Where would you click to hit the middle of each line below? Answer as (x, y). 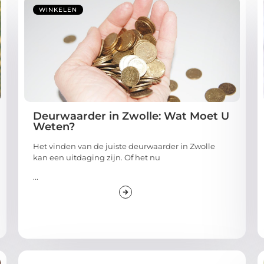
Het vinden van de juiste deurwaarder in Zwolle (124, 146)
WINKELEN (58, 10)
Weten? (54, 127)
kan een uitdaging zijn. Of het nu (96, 158)
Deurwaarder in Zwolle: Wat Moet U (131, 116)
